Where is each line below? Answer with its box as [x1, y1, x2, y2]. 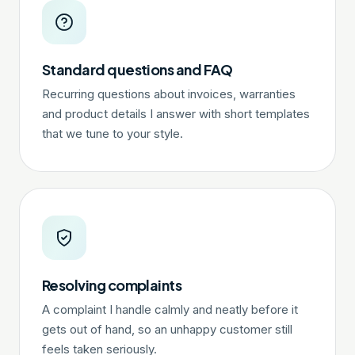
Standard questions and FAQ [42, 60, 233, 78]
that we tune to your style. [42, 127, 183, 141]
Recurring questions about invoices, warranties [42, 87, 296, 101]
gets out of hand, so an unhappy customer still [42, 323, 292, 337]
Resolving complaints [42, 276, 182, 294]
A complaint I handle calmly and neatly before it [42, 303, 298, 317]
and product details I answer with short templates [42, 107, 310, 121]
